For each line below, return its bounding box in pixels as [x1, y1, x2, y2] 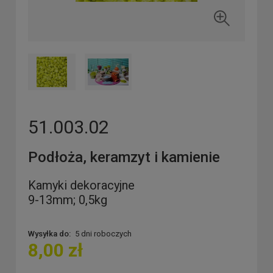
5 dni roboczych [74, 229, 132, 238]
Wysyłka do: [28, 229, 71, 238]
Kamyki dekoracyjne [28, 178, 135, 193]
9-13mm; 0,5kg [28, 193, 107, 207]
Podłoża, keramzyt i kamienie [28, 149, 220, 166]
